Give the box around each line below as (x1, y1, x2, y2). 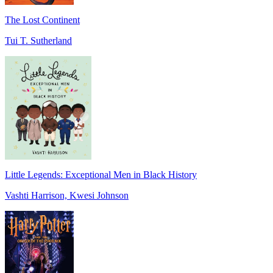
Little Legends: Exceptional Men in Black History (5, 169, 197, 180)
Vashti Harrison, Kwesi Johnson (5, 190, 129, 200)
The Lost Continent (5, 14, 80, 25)
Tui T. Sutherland (5, 35, 72, 46)
